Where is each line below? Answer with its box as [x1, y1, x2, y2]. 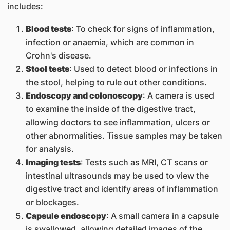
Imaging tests [25, 157, 81, 167]
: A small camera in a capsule [106, 210, 219, 221]
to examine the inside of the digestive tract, [25, 104, 196, 114]
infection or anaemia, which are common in [25, 37, 194, 47]
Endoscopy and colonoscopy [25, 90, 143, 101]
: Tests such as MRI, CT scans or [80, 157, 208, 167]
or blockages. [25, 197, 79, 207]
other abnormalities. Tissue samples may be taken [25, 130, 222, 141]
